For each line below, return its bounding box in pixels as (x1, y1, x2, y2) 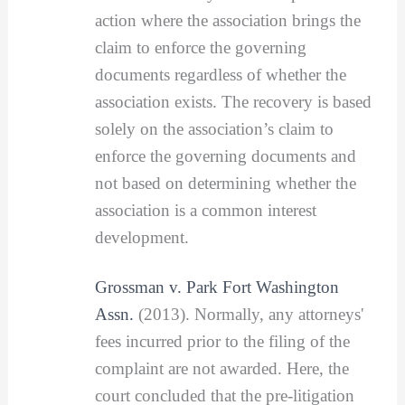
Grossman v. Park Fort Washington (94, 278, 339, 297)
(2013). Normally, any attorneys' (133, 305, 363, 325)
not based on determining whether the (94, 173, 356, 193)
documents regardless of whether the (94, 64, 346, 84)
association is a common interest (94, 200, 316, 220)
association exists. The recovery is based (94, 91, 372, 111)
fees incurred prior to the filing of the (94, 332, 350, 352)
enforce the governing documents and (94, 146, 356, 165)
